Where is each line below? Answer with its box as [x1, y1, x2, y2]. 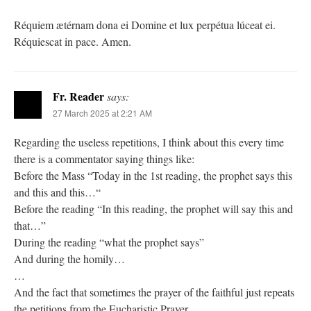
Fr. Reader [53, 87, 104, 104]
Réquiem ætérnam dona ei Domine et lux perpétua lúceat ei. [14, 17, 276, 32]
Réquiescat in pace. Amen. [14, 33, 131, 49]
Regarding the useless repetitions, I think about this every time [14, 134, 284, 149]
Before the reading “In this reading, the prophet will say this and [14, 201, 293, 216]
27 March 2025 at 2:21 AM [53, 106, 152, 119]
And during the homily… [14, 251, 125, 266]
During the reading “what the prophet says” [14, 234, 204, 249]
